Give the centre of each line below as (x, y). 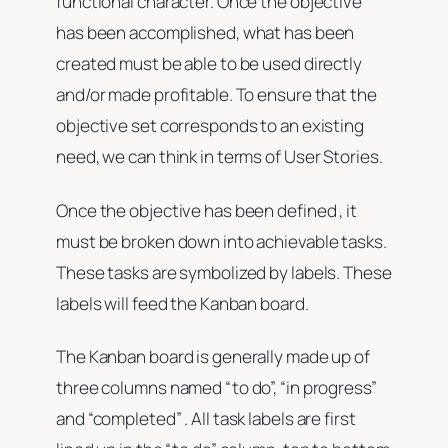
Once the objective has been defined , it (206, 210)
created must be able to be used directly (209, 64)
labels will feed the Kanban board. (184, 303)
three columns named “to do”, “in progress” (216, 388)
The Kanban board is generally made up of (213, 357)
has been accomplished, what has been (205, 33)
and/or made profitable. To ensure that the (216, 95)
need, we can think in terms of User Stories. (221, 157)
